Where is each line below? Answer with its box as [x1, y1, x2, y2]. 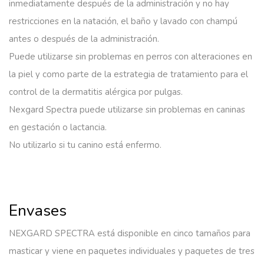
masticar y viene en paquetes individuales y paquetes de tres [9, 245, 255, 257]
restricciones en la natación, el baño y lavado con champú [9, 15, 237, 27]
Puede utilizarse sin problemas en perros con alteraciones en [9, 50, 252, 62]
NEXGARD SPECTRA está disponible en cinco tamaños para [9, 227, 250, 239]
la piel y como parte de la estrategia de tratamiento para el [9, 68, 248, 80]
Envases [9, 200, 67, 221]
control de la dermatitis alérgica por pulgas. [9, 85, 183, 98]
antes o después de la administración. [9, 32, 159, 45]
